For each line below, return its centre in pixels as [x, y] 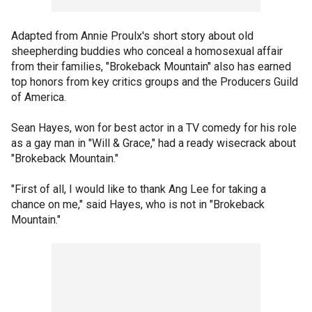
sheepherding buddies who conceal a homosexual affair [147, 51]
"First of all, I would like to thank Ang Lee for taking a [139, 189]
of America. [39, 97]
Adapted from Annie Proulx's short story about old [132, 36]
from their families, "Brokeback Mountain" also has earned [151, 67]
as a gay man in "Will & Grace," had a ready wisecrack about [154, 143]
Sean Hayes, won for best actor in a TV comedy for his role [154, 128]
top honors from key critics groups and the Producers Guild [155, 82]
